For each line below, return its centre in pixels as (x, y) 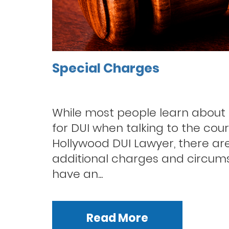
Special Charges (106, 68)
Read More (117, 218)
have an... (77, 174)
